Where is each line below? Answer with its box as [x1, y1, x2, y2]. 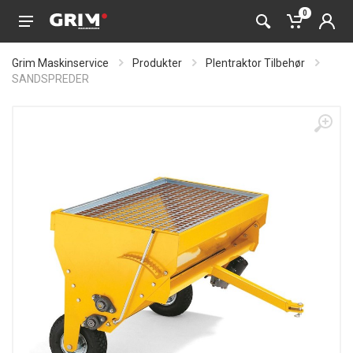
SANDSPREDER [12, 72, 89, 85]
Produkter [132, 57, 182, 69]
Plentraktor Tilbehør [206, 57, 305, 69]
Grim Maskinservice [12, 57, 109, 69]
